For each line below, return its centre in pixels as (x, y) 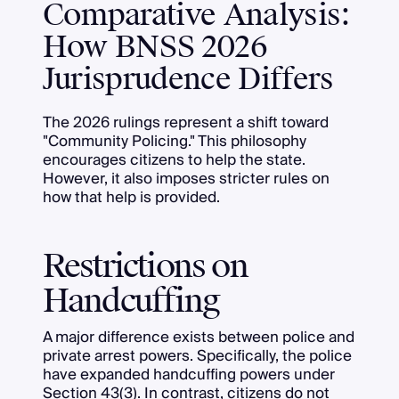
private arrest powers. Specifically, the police (197, 355)
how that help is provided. (131, 197)
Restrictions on (145, 266)
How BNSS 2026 (155, 47)
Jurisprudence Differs (188, 79)
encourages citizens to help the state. (174, 159)
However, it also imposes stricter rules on (186, 178)
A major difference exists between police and (198, 337)
